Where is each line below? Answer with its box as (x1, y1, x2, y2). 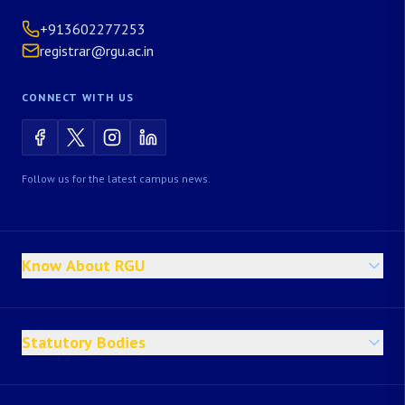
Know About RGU (22, 255, 145, 276)
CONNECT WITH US (22, 90, 134, 104)
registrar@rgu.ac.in (40, 42, 154, 60)
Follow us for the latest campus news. (22, 172, 211, 185)
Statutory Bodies (22, 332, 146, 353)
